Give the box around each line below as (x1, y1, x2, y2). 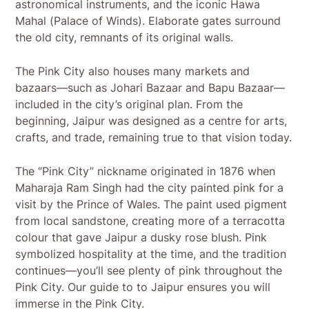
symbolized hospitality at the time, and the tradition (15, 247, 287, 261)
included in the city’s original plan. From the (15, 97, 243, 112)
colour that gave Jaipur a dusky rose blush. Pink (15, 230, 268, 245)
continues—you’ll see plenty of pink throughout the (15, 263, 283, 278)
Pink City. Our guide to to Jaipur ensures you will (15, 280, 271, 295)
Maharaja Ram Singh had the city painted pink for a (15, 181, 284, 195)
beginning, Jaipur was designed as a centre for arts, (15, 114, 288, 128)
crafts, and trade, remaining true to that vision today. (15, 130, 292, 145)
